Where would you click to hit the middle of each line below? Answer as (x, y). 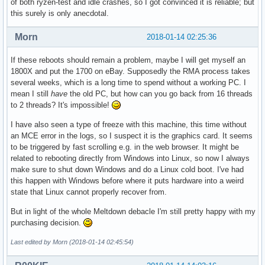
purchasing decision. (47, 222)
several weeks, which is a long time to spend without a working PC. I (128, 82)
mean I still (31, 93)
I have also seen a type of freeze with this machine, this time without (129, 124)
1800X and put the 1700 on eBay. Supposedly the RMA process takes (130, 71)
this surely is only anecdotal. (60, 13)
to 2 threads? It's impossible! (61, 105)
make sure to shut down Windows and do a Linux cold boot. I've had (127, 169)
